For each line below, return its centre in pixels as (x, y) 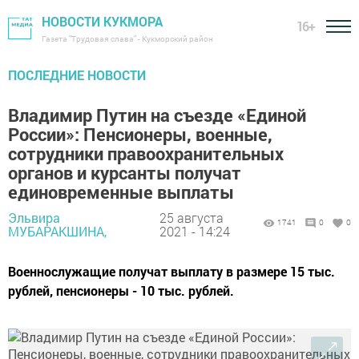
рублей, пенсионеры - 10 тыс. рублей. (121, 290)
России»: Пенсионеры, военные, (140, 134)
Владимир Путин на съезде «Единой (157, 115)
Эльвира (34, 217)
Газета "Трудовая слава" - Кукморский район (127, 39)
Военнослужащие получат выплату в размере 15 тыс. (171, 271)
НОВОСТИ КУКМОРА (102, 21)
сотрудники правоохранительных (146, 153)
